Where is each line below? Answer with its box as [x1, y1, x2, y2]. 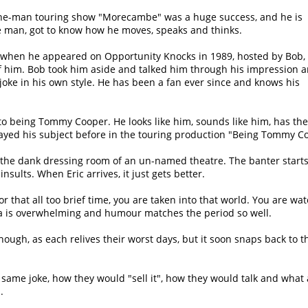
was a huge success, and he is [162, 10, 302, 23]
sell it [132, 272, 157, 285]
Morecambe [102, 10, 157, 23]
